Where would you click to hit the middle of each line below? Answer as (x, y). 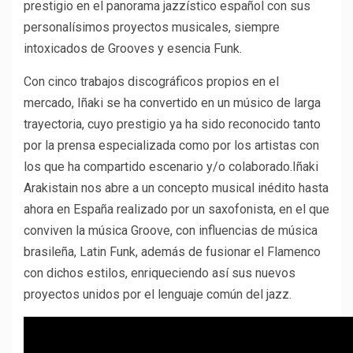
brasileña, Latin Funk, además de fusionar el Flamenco (172, 251)
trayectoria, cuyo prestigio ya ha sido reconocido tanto (172, 124)
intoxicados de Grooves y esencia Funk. (133, 48)
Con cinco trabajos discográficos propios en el (151, 81)
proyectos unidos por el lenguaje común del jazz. (158, 294)
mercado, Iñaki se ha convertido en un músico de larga (172, 102)
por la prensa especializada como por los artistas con (171, 145)
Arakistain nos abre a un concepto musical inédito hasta (176, 188)
